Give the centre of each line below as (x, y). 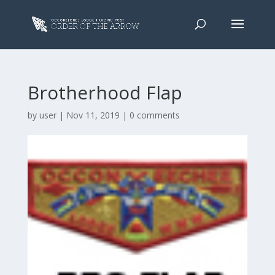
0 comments (154, 115)
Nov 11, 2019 (93, 115)
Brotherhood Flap (105, 92)
